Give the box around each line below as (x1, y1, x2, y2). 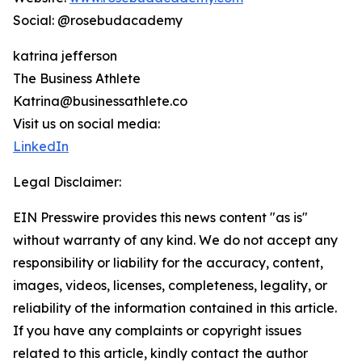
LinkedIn (13, 138, 69, 155)
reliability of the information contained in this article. (13, 300, 337, 317)
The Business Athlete (13, 70, 141, 87)
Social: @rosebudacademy (13, 12, 183, 29)
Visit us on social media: (13, 116, 160, 133)
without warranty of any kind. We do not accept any (13, 232, 338, 249)
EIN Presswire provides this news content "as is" (13, 209, 308, 226)
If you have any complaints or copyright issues (13, 322, 301, 339)
